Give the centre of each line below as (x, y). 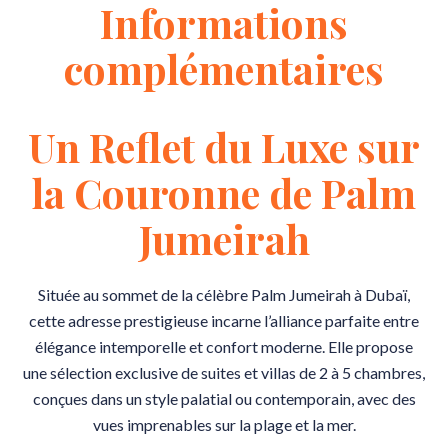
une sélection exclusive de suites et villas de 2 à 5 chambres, (224, 372)
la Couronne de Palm (224, 192)
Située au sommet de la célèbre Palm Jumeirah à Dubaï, (224, 294)
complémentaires (224, 68)
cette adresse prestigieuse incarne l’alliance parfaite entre (224, 320)
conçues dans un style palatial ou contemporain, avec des (224, 398)
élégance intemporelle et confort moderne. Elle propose (224, 346)
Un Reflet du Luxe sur (224, 146)
